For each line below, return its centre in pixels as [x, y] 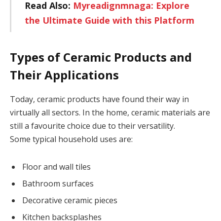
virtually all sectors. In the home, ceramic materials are [110, 113]
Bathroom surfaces [58, 184]
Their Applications [64, 75]
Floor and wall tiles [56, 167]
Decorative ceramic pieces [70, 201]
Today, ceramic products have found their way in [99, 99]
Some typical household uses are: [71, 139]
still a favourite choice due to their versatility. [92, 126]
